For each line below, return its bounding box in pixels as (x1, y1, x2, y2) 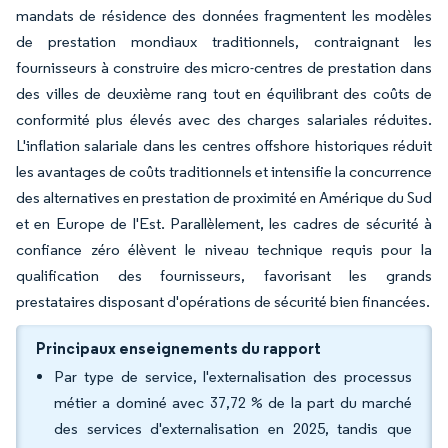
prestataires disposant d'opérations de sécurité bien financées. (16, 292, 430, 311)
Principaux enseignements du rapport (36, 338, 321, 358)
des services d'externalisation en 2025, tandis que (54, 419, 412, 438)
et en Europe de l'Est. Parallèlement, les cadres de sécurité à (16, 214, 432, 233)
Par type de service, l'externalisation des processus (54, 367, 412, 386)
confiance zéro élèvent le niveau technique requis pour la (16, 240, 432, 259)
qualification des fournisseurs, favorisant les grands (16, 266, 432, 285)
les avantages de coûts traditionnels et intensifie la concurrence (16, 162, 432, 181)
